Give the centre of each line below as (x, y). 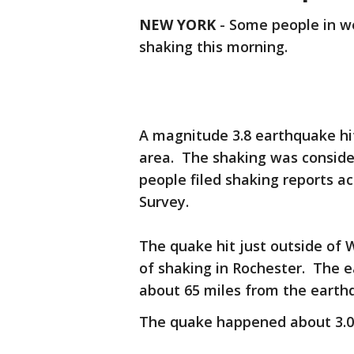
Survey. (164, 202)
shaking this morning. (213, 47)
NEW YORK (177, 25)
